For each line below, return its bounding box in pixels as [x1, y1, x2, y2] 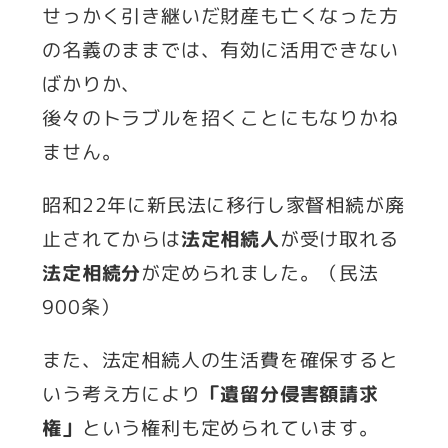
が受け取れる [279, 225, 399, 252]
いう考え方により [42, 380, 201, 407]
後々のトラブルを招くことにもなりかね [42, 104, 399, 131]
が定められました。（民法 [141, 259, 379, 286]
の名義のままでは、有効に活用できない [42, 36, 399, 63]
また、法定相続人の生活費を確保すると [42, 346, 399, 373]
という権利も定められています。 [81, 414, 379, 441]
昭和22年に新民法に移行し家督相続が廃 [42, 191, 405, 218]
